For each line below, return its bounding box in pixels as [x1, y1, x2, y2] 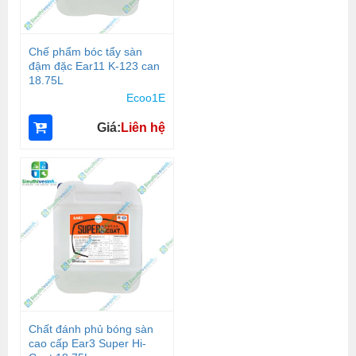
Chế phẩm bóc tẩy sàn [28, 44, 142, 58]
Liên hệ [121, 120, 165, 134]
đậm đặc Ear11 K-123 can [28, 59, 160, 72]
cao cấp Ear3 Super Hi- [28, 337, 146, 350]
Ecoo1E [126, 92, 165, 105]
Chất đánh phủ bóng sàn [28, 323, 153, 336]
